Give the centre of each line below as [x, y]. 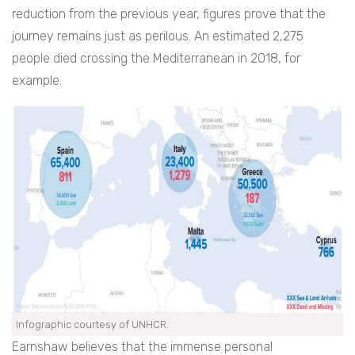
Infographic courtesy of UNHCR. [92, 325]
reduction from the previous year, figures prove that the [169, 14]
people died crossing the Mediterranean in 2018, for [156, 59]
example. [37, 81]
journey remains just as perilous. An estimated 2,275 [158, 36]
